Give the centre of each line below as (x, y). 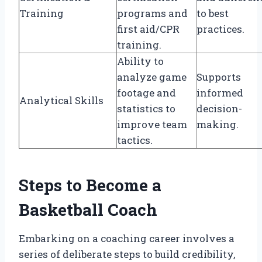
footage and (146, 92)
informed (220, 92)
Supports (219, 77)
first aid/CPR (148, 29)
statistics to (146, 108)
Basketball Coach (88, 209)
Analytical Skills (61, 100)
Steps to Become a (90, 185)
